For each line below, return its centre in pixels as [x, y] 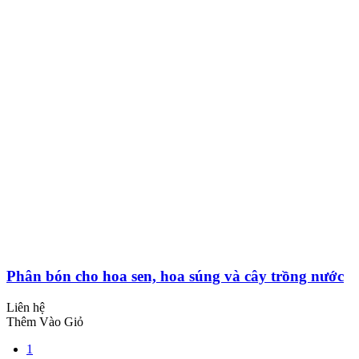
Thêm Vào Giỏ [45, 322]
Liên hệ [26, 308]
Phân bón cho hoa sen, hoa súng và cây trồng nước [175, 276]
